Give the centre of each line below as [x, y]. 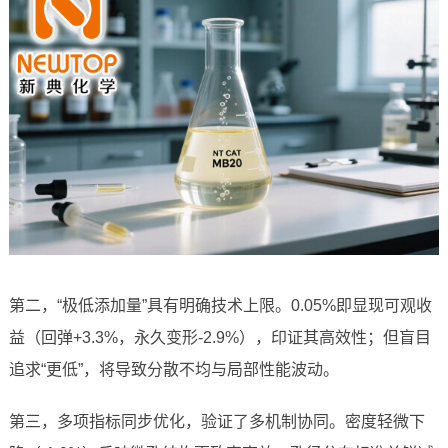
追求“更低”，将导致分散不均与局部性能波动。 [173, 370]
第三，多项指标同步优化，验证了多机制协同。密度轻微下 [216, 422]
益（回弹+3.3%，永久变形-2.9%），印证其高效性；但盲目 [219, 338]
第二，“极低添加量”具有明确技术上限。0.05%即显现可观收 [220, 306]
